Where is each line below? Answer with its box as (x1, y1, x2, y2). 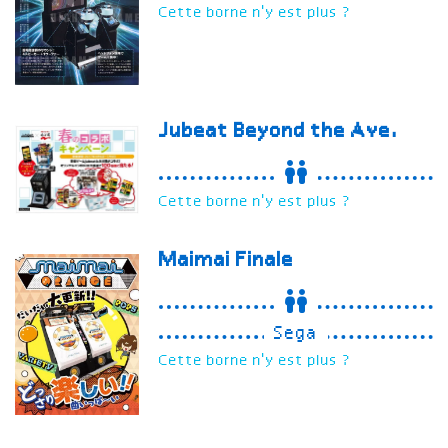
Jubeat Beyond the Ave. (159, 120, 404, 143)
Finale (236, 249, 295, 272)
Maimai (159, 249, 237, 272)
